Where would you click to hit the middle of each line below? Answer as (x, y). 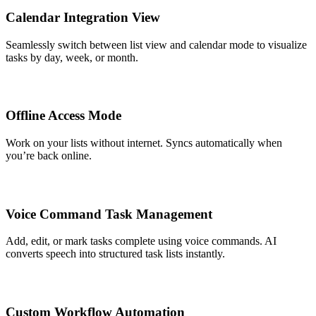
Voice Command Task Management (109, 214)
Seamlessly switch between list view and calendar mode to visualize (156, 44)
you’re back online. (49, 155)
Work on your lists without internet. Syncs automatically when (144, 142)
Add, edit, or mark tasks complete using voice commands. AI (141, 241)
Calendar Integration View (83, 17)
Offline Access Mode (63, 116)
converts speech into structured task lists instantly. (115, 254)
